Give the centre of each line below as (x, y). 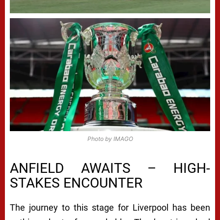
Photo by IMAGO (110, 138)
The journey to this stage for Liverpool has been (110, 207)
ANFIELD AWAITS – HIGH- (110, 168)
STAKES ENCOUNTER (76, 183)
